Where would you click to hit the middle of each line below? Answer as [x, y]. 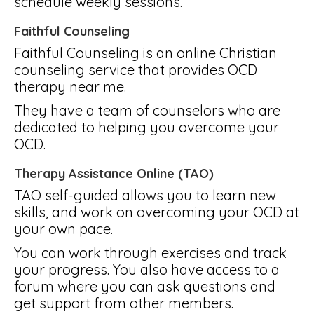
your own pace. [63, 229]
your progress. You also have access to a [147, 269]
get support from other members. [124, 303]
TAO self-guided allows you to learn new [145, 195]
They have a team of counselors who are [147, 110]
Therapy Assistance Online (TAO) [114, 173]
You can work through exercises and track [150, 253]
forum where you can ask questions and [145, 286]
